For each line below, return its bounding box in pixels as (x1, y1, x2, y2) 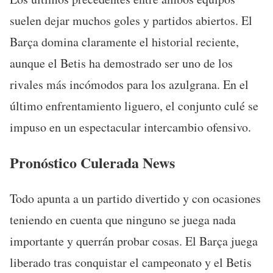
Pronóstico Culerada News (10, 151, 175, 173)
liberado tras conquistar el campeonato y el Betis (10, 253, 252, 271)
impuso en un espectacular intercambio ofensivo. (10, 118, 251, 135)
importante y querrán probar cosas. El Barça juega (10, 232, 258, 249)
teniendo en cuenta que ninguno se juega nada (10, 211, 236, 228)
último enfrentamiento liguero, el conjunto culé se (10, 97, 258, 114)
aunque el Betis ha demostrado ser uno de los (10, 54, 233, 71)
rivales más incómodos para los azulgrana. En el (10, 76, 249, 93)
